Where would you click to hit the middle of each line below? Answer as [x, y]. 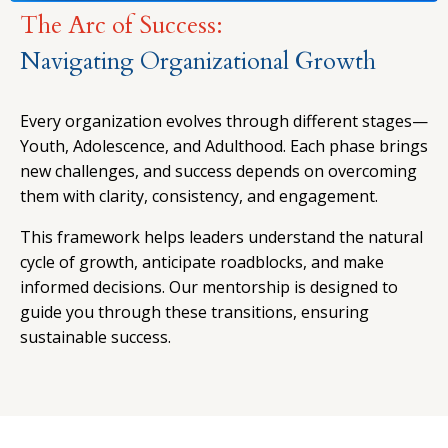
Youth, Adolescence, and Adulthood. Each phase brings [224, 145]
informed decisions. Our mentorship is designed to [209, 286]
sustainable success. [95, 336]
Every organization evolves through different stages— [224, 120]
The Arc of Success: [121, 25]
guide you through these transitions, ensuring [194, 311]
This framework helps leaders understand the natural [221, 236]
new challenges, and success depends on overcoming [218, 170]
